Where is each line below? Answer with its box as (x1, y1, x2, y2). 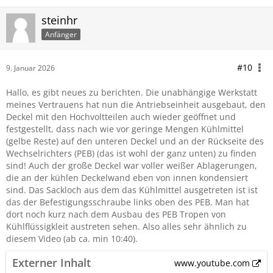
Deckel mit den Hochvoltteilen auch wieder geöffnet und (6, 111, 236, 122)
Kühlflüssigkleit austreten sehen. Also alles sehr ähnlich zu (6, 221, 247, 232)
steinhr (41, 13, 77, 27)
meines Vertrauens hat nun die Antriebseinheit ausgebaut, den (6, 99, 266, 110)
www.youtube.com (174, 257, 250, 269)
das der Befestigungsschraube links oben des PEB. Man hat (6, 196, 249, 208)
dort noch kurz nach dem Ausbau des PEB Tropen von (6, 208, 226, 220)
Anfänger (45, 29, 77, 40)
